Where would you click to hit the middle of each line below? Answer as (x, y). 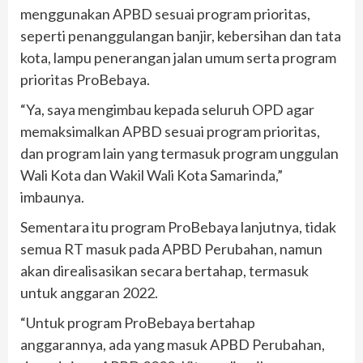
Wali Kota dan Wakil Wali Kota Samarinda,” (152, 175)
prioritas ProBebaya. (85, 79)
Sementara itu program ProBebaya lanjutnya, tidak (178, 226)
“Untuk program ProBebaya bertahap (138, 322)
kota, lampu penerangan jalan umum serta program (178, 57)
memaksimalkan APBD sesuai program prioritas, (170, 131)
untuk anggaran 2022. (89, 292)
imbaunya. (52, 196)
